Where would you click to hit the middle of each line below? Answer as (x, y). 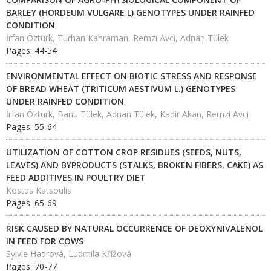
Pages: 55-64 (31, 127)
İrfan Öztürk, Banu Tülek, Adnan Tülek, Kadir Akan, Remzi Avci (127, 114)
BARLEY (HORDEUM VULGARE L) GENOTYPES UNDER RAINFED (130, 12)
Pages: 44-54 (31, 51)
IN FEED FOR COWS (45, 241)
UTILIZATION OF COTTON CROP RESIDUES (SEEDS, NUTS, (124, 152)
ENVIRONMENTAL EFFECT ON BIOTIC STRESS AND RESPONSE (132, 76)
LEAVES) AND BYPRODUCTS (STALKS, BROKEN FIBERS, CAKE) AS (135, 165)
